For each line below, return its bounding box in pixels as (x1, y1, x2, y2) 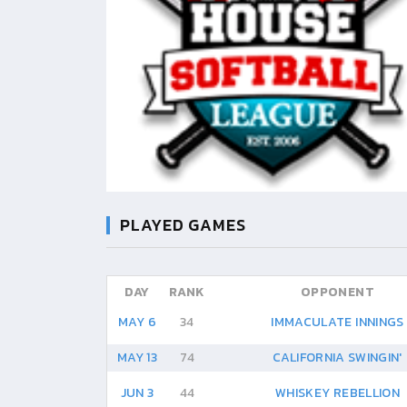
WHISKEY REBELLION (275, 383, 400, 402)
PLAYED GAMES (120, 213, 246, 237)
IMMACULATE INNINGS (271, 313, 404, 332)
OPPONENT (301, 283, 374, 302)
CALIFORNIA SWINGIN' (273, 348, 402, 367)
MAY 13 (116, 348, 158, 367)
